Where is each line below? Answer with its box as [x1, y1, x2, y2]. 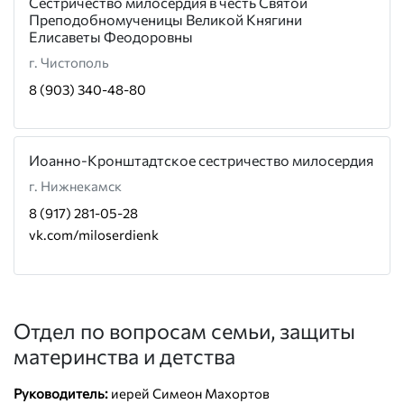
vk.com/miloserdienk [29, 226, 159, 243]
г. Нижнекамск [29, 178, 122, 194]
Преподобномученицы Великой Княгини [29, 11, 302, 28]
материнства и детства [14, 343, 235, 369]
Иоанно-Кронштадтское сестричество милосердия [29, 151, 373, 169]
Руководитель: [14, 385, 108, 401]
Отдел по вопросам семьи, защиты [14, 317, 355, 344]
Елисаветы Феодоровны [29, 28, 193, 45]
